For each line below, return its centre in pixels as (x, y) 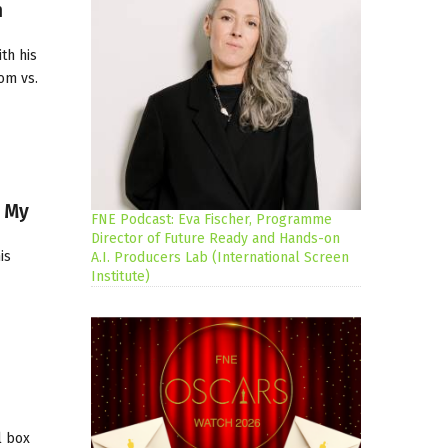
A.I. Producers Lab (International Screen (220, 258)
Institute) (120, 277)
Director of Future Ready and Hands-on (215, 239)
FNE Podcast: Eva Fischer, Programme (211, 220)
